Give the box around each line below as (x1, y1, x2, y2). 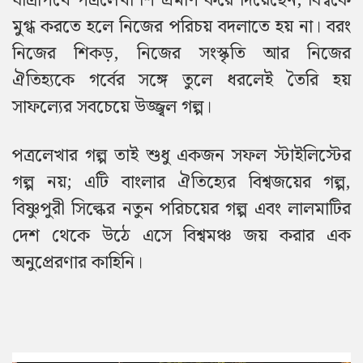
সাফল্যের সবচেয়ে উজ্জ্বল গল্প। (12, 93, 211, 122)
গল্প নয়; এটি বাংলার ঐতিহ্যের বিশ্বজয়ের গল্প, (12, 169, 351, 198)
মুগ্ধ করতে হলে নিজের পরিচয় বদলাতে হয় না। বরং (12, 13, 351, 42)
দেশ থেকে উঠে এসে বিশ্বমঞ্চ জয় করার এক (12, 222, 351, 251)
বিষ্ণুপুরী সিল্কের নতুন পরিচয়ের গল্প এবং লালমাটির (12, 195, 351, 224)
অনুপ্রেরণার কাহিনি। (12, 249, 143, 278)
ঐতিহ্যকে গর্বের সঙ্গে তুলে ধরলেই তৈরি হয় (12, 66, 351, 96)
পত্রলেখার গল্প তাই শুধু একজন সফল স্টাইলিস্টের (12, 142, 351, 171)
